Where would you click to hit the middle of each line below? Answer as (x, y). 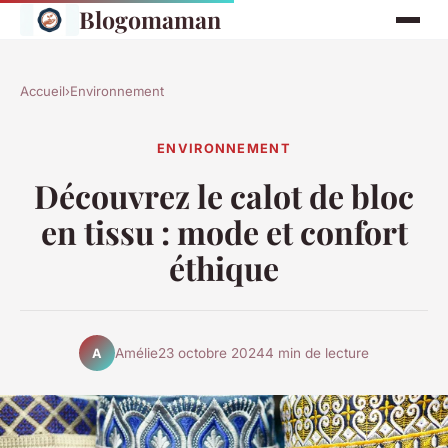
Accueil (42, 91)
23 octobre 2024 (211, 352)
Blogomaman (149, 19)
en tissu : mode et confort (224, 232)
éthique (224, 268)
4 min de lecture (317, 352)
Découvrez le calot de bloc (224, 196)
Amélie (136, 352)
